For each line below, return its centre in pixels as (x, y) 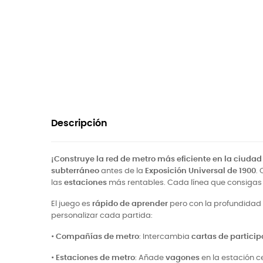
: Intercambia (165, 237)
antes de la (122, 171)
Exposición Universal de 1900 (200, 171)
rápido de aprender (130, 204)
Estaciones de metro (95, 258)
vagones (183, 258)
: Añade (150, 258)
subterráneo (75, 171)
